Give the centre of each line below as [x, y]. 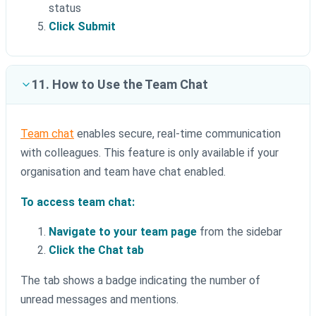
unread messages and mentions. [99, 300]
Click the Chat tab [96, 250]
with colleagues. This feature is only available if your [150, 153]
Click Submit [82, 27]
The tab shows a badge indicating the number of [140, 281]
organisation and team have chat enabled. [123, 172]
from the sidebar [239, 232]
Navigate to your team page [123, 232]
